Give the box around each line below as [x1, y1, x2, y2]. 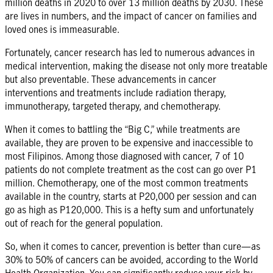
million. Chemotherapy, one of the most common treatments [5, 175, 248, 190]
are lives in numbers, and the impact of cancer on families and [5, 9, 257, 23]
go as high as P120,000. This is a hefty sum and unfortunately [5, 202, 253, 216]
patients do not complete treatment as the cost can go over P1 [5, 162, 257, 176]
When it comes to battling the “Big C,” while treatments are [5, 122, 240, 136]
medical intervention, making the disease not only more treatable [5, 58, 268, 73]
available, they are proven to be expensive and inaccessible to [5, 135, 253, 149]
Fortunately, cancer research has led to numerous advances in [5, 45, 255, 59]
